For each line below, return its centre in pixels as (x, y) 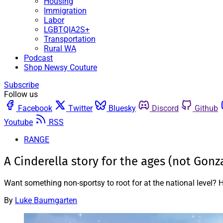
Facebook (35, 108)
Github (206, 108)
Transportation (70, 39)
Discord (165, 108)
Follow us (21, 94)
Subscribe (21, 85)
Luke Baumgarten (46, 200)
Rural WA (60, 49)
